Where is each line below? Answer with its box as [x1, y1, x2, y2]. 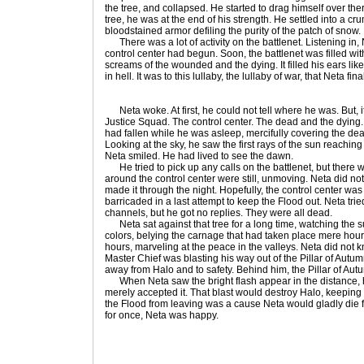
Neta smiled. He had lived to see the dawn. [105, 150, 293, 162]
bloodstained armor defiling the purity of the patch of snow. [105, 25, 361, 37]
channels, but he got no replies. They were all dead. [105, 207, 332, 219]
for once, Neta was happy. [105, 310, 219, 321]
